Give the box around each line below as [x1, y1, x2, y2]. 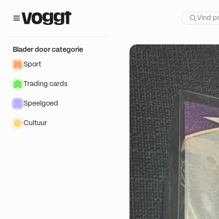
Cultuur [23, 120, 47, 127]
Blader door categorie [13, 46, 83, 53]
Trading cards [23, 81, 67, 88]
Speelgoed [23, 100, 58, 107]
